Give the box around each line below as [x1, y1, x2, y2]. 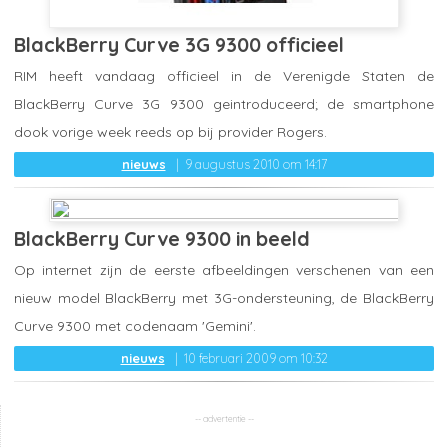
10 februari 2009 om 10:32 [183, 349, 328, 366]
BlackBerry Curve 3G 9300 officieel [14, 32, 344, 58]
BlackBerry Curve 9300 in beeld [14, 225, 310, 251]
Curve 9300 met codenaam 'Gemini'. [14, 316, 256, 335]
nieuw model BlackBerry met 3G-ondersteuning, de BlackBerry [14, 288, 434, 307]
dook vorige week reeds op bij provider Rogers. [14, 123, 327, 142]
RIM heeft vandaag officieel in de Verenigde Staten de [14, 67, 434, 86]
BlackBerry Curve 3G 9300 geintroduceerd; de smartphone [14, 95, 434, 114]
